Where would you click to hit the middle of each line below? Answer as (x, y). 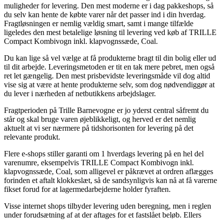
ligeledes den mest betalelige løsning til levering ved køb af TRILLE (110, 32)
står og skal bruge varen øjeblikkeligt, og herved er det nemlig (100, 119)
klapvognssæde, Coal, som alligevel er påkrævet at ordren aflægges (109, 171)
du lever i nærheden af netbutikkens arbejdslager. (80, 93)
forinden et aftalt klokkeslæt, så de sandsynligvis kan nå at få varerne (110, 180)
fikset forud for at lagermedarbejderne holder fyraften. (87, 189)
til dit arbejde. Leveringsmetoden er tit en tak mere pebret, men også (109, 67)
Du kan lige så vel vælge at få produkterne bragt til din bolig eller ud (110, 58)
